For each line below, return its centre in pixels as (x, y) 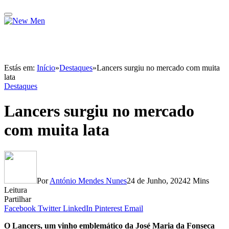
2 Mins (198, 180)
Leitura (16, 190)
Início (46, 68)
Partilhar (18, 199)
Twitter (49, 208)
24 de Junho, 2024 (157, 180)
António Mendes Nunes (88, 180)
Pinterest (108, 208)
